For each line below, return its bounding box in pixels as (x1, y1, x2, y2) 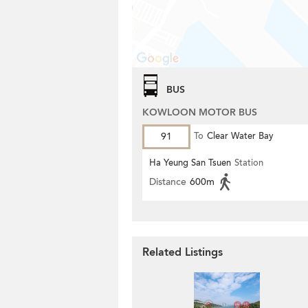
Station (234, 157, 263, 169)
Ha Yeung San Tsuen (149, 157, 231, 169)
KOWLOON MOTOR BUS (142, 106, 257, 119)
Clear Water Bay (207, 130, 274, 142)
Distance (149, 175, 186, 188)
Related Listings (142, 245, 223, 260)
